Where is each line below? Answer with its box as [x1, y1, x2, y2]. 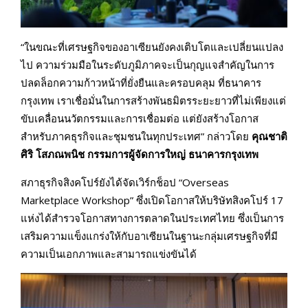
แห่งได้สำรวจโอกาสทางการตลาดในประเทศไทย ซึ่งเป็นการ [21, 211, 284, 225]
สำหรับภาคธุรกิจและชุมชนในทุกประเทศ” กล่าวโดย [21, 129, 252, 144]
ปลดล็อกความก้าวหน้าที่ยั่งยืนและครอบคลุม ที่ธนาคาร [21, 76, 261, 90]
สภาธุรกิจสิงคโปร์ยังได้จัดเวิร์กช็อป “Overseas [21, 175, 229, 190]
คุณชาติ [252, 129, 287, 144]
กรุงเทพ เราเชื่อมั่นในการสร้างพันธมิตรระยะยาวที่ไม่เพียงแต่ [21, 93, 286, 108]
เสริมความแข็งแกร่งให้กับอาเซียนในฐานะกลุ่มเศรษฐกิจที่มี [21, 229, 278, 243]
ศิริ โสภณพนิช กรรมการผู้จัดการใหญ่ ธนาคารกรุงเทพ [21, 147, 258, 162]
